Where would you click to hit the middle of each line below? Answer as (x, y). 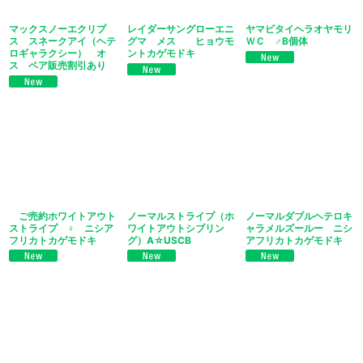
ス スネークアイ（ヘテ (62, 41)
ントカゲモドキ (161, 53)
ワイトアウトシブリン (175, 228)
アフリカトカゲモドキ (294, 240)
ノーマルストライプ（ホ (180, 216)
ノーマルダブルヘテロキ (299, 216)
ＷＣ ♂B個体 (276, 41)
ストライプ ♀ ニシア (61, 228)
